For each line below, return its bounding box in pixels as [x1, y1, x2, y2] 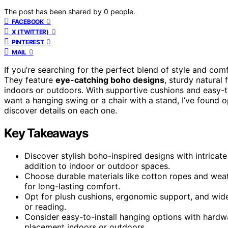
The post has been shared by [4, 7, 104, 16]
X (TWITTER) [12, 28, 49, 36]
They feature [4, 75, 55, 85]
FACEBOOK [12, 18, 44, 26]
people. [110, 7, 135, 16]
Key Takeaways [4, 126, 88, 141]
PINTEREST [12, 38, 44, 46]
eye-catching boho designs [55, 75, 164, 85]
